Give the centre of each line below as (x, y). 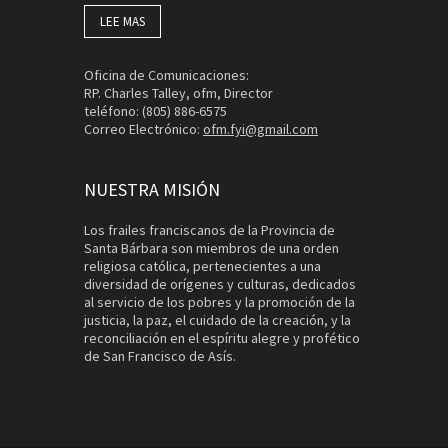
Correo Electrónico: (143, 128)
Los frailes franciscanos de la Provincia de (209, 229)
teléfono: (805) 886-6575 (155, 110)
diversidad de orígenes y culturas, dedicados (220, 283)
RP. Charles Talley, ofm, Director (178, 92)
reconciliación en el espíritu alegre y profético (222, 337)
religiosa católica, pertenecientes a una (202, 265)
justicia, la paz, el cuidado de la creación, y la (217, 319)
